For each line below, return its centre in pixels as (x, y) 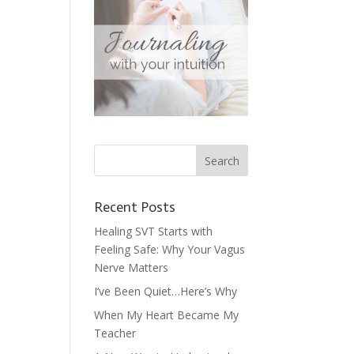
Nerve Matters (132, 268)
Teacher (115, 333)
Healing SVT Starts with (154, 232)
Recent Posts (135, 207)
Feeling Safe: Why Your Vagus (170, 250)
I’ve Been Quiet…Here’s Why (166, 292)
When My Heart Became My (167, 315)
